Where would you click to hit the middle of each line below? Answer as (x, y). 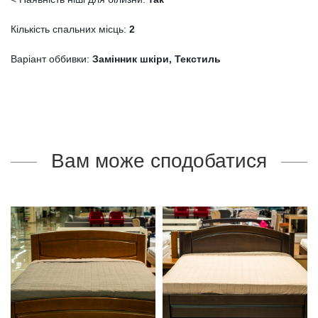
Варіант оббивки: (51, 59)
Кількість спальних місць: (70, 29)
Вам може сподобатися (159, 161)
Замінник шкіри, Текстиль (157, 59)
